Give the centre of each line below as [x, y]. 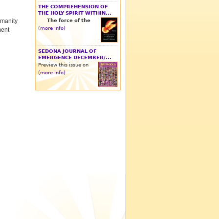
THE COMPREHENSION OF [73, 6]
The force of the [69, 20]
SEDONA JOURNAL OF [67, 51]
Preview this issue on [63, 65]
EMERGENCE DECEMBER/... [75, 57]
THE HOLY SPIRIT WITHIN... [75, 13]
